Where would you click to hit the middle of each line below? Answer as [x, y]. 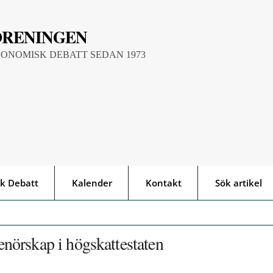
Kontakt [164, 183]
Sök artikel [239, 183]
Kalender [92, 183]
